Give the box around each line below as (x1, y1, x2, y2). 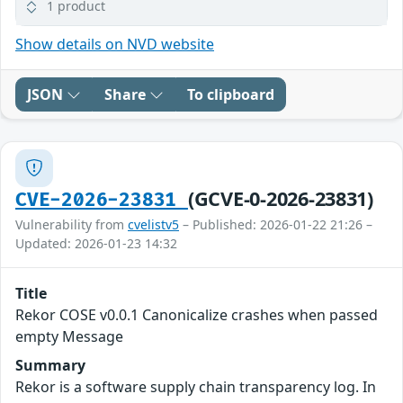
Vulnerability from (15, 215, 128, 233)
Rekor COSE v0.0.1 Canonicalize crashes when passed (15, 304, 378, 325)
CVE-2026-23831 (15, 188, 188, 211)
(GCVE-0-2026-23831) (187, 184, 373, 211)
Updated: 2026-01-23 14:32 (15, 234, 177, 252)
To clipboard (187, 84, 274, 104)
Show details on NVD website (15, 33, 214, 54)
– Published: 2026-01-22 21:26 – (179, 215, 372, 233)
